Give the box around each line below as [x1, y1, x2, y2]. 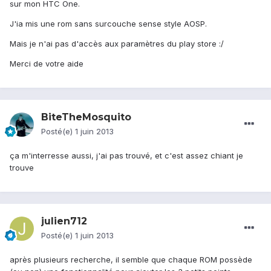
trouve [10, 163, 34, 173]
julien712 [41, 215, 87, 227]
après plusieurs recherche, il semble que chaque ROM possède [10, 255, 252, 265]
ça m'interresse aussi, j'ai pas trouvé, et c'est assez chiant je [10, 151, 243, 161]
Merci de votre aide [10, 59, 83, 69]
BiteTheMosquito [41, 111, 131, 123]
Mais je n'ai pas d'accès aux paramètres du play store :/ [10, 39, 224, 49]
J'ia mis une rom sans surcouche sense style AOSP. [10, 19, 207, 29]
